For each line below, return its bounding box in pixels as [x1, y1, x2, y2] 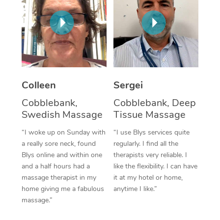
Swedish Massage [21, 108, 103, 121]
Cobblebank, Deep [113, 96, 196, 110]
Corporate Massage [134, 13, 212, 25]
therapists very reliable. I [113, 150, 187, 160]
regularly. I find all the [113, 138, 178, 148]
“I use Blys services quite [113, 127, 190, 137]
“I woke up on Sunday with [21, 127, 106, 137]
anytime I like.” [113, 184, 157, 193]
